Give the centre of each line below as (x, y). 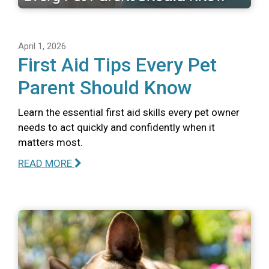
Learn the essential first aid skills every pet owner (129, 112)
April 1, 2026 (42, 46)
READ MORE (46, 163)
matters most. (50, 142)
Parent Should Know (105, 87)
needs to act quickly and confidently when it (116, 127)
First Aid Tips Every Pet (117, 65)
